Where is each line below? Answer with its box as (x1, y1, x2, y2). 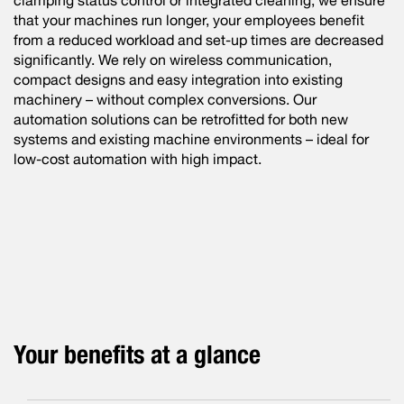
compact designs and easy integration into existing (14, 70, 343, 88)
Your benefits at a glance (14, 338, 261, 370)
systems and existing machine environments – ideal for (14, 130, 369, 148)
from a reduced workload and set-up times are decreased (14, 31, 383, 49)
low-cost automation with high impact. (14, 150, 262, 168)
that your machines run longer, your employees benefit (14, 11, 364, 29)
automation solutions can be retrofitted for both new (14, 110, 348, 128)
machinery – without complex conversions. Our (14, 90, 317, 108)
